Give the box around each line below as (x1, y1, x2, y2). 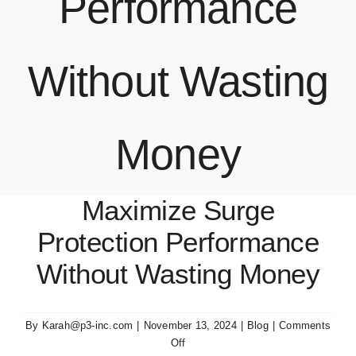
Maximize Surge (81, 195, 275, 226)
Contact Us (42, 32, 110, 50)
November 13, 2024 (143, 319, 237, 332)
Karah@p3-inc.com (41, 319, 133, 332)
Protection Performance (37, 226, 319, 258)
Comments (279, 319, 331, 332)
